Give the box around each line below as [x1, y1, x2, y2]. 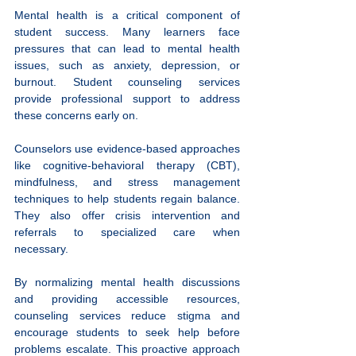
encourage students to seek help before [14, 326, 240, 339]
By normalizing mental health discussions [14, 276, 240, 289]
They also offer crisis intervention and [14, 209, 240, 222]
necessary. [14, 242, 68, 256]
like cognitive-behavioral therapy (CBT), [14, 159, 240, 172]
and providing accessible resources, [14, 292, 240, 306]
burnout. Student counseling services [14, 75, 240, 89]
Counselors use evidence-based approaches [14, 142, 240, 156]
